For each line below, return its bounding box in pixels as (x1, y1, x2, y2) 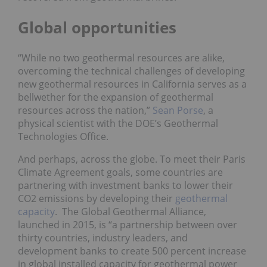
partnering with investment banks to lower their (18, 179, 233, 193)
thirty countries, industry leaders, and (18, 231, 188, 245)
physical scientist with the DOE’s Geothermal (18, 117, 218, 131)
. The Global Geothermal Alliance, (55, 205, 206, 219)
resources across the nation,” (18, 104, 150, 117)
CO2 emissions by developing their (18, 192, 173, 206)
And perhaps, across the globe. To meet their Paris (18, 153, 246, 166)
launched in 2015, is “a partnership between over (18, 218, 237, 232)
